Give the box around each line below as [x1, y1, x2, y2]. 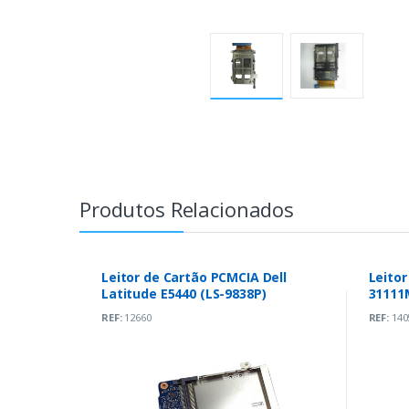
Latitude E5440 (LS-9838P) [101, 284, 267, 302]
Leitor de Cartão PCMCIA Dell [101, 267, 287, 286]
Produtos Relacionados [79, 194, 294, 223]
